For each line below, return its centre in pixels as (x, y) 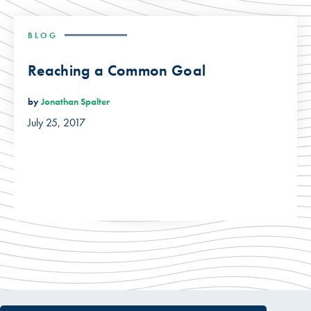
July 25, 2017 (57, 123)
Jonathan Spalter (75, 102)
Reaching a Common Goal (117, 70)
